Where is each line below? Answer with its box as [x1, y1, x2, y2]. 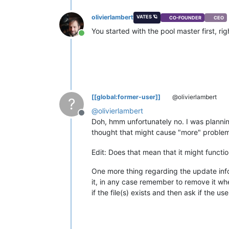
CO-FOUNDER [169, 14, 202, 20]
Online [81, 33, 105, 44]
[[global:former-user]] [91, 93, 161, 101]
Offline [81, 113, 106, 124]
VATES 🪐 [136, 14, 157, 20]
